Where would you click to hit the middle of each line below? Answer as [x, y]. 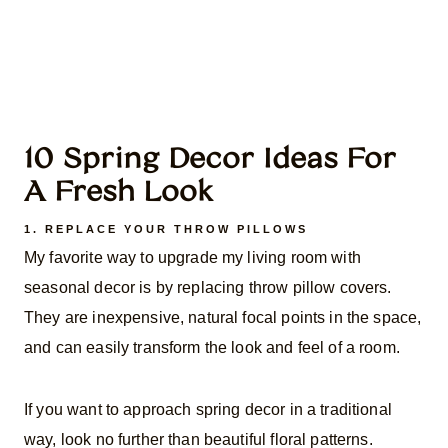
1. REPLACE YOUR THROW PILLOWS [166, 229]
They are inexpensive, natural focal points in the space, [223, 317]
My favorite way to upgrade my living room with [192, 257]
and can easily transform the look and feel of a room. [212, 347]
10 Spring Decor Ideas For [210, 157]
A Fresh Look [118, 190]
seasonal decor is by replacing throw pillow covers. [208, 287]
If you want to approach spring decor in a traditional [208, 409]
